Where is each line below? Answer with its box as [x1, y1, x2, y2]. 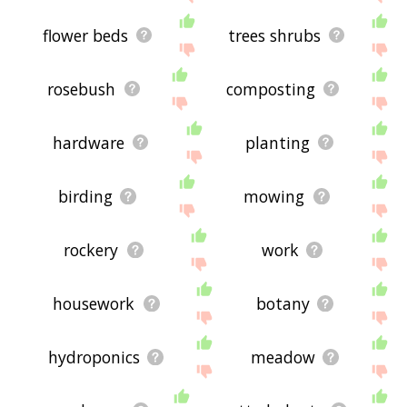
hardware [53, 131, 125, 154]
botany [255, 292, 310, 314]
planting [245, 131, 311, 154]
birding [57, 184, 113, 207]
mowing [243, 184, 305, 207]
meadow [250, 345, 315, 368]
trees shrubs [227, 24, 321, 46]
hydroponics [47, 345, 140, 368]
